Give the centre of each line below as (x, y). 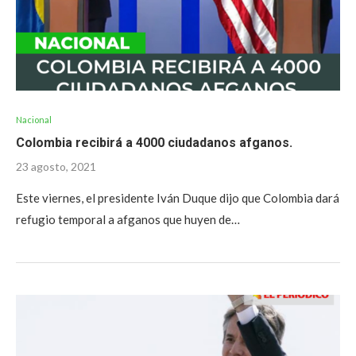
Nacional (34, 120)
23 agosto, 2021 (56, 166)
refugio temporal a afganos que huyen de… (128, 219)
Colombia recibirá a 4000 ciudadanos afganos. (154, 143)
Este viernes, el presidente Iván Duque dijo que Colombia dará (178, 198)
